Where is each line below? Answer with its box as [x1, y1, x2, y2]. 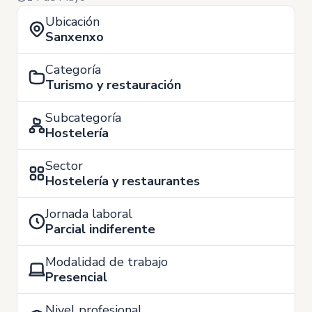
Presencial [45, 268, 107, 286]
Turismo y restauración [45, 76, 181, 93]
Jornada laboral [45, 205, 132, 222]
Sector [45, 157, 83, 174]
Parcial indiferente [45, 220, 155, 237]
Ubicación [45, 13, 100, 30]
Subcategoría [45, 109, 121, 126]
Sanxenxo [45, 28, 104, 45]
